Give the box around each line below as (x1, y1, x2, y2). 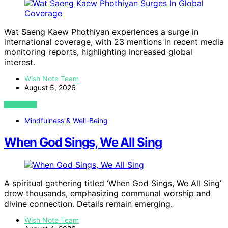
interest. (4, 57, 35, 68)
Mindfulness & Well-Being (24, 116, 108, 125)
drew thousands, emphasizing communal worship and (4, 188, 211, 199)
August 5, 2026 (24, 83, 76, 92)
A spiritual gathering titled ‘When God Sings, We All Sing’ (4, 178, 221, 189)
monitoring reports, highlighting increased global (4, 47, 192, 58)
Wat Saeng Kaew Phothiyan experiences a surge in (4, 26, 198, 37)
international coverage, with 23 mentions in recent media (4, 37, 224, 47)
